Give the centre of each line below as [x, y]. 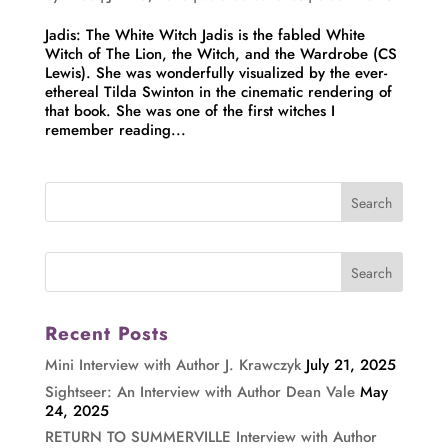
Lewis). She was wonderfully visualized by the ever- [215, 73]
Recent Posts [106, 334]
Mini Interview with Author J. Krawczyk [172, 365]
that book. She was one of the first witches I [189, 111]
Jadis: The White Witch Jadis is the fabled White [204, 35]
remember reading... [115, 130]
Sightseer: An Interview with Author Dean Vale [199, 391]
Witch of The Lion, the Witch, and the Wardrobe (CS [220, 54]
